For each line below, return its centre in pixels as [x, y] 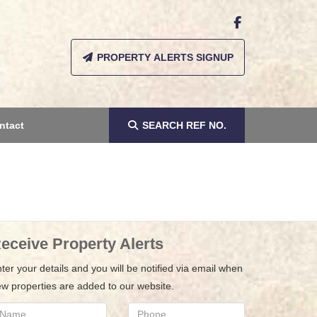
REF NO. [205, 125]
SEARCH [163, 125]
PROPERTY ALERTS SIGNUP [165, 57]
